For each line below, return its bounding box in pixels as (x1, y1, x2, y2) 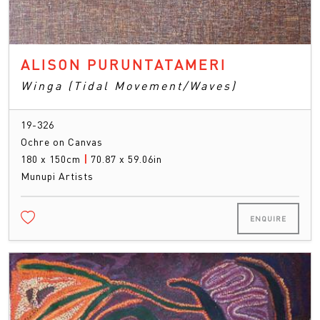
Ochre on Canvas (21, 134, 103, 148)
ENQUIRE (250, 214, 286, 223)
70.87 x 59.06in (91, 151, 162, 165)
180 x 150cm (21, 151, 84, 165)
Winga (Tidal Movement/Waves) (21, 77, 237, 93)
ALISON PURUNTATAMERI (21, 54, 226, 74)
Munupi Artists (21, 169, 94, 182)
